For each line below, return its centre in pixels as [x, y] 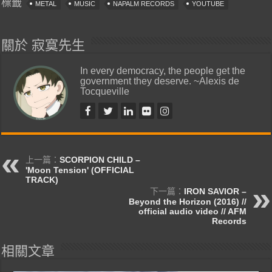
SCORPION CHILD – [100, 159]
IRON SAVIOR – [215, 191]
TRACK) [42, 179]
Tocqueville [105, 91]
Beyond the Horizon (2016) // [187, 201]
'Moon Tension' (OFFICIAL [80, 170]
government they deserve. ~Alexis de [160, 80]
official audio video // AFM [192, 211]
